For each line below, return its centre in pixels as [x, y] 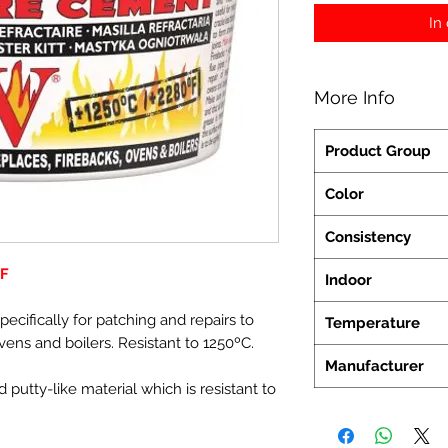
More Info [354, 98]
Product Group [378, 151]
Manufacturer [374, 366]
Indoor [348, 280]
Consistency [368, 237]
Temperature [372, 323]
